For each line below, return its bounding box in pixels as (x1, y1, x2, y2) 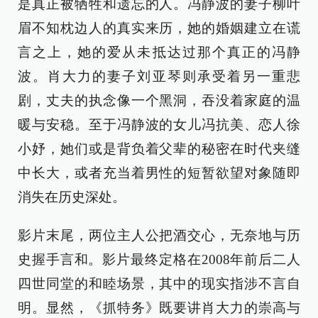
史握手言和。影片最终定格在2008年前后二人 (18, 252, 300, 267)
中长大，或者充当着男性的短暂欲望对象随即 (18, 165, 300, 180)
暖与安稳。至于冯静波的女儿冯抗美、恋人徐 (18, 117, 300, 132)
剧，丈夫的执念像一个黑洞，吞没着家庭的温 (18, 93, 300, 108)
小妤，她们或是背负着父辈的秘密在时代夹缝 (18, 141, 300, 156)
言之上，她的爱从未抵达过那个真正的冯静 (18, 45, 300, 60)
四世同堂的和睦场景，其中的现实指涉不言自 (18, 276, 300, 291)
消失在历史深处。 (18, 190, 126, 204)
